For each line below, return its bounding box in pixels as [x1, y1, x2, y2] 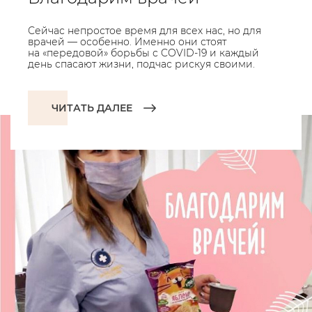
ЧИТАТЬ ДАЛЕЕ [52, 102, 132, 114]
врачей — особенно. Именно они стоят [28, 36, 226, 48]
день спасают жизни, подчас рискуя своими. [28, 58, 255, 70]
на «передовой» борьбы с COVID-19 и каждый [28, 47, 259, 59]
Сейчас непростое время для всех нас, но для [28, 24, 261, 37]
